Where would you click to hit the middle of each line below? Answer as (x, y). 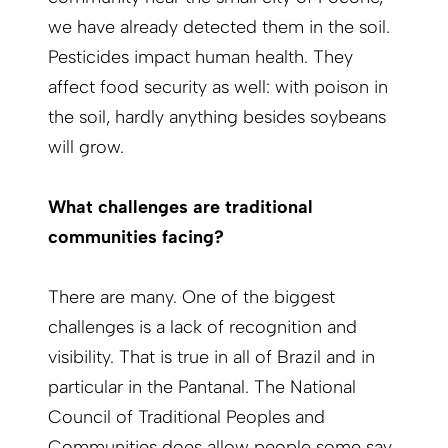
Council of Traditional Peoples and (186, 417)
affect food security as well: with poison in (218, 87)
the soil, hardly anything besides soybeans (217, 117)
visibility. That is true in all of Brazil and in (211, 357)
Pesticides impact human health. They (200, 57)
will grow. (86, 147)
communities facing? (136, 237)
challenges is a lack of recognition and (202, 327)
